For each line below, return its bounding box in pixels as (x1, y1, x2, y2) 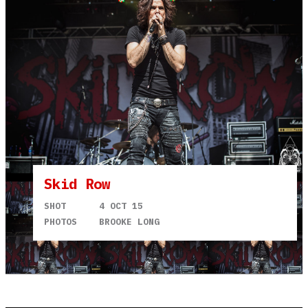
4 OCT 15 (99, 199, 143, 212)
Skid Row (44, 174, 110, 193)
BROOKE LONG (99, 215, 159, 228)
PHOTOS (44, 215, 77, 228)
